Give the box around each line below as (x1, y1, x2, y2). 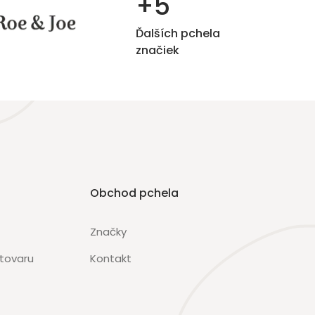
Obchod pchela (89, 185, 179, 202)
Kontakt (89, 251, 131, 266)
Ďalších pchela (135, 25, 220, 42)
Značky (89, 224, 127, 240)
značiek (135, 42, 179, 59)
